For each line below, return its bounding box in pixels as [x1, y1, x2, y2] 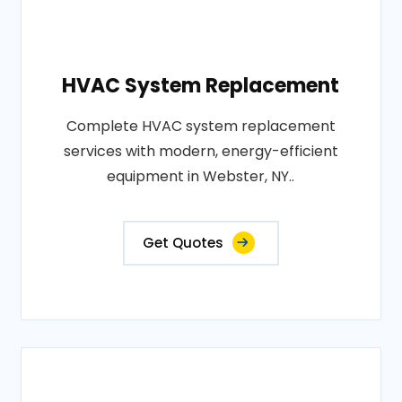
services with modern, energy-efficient [63, 141, 338, 162]
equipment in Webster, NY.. [107, 166, 295, 187]
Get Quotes [142, 233, 223, 252]
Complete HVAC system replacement [66, 116, 336, 136]
